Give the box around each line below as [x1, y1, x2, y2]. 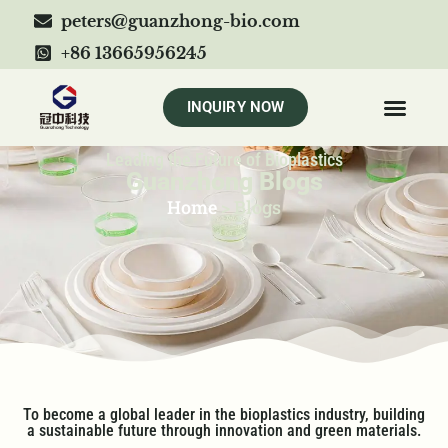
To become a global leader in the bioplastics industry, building [23, 405, 425, 425]
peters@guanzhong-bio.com [61, 11, 301, 31]
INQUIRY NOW [186, 98, 285, 116]
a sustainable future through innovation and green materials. [27, 421, 421, 441]
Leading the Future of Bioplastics [105, 149, 343, 170]
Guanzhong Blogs [125, 167, 323, 196]
